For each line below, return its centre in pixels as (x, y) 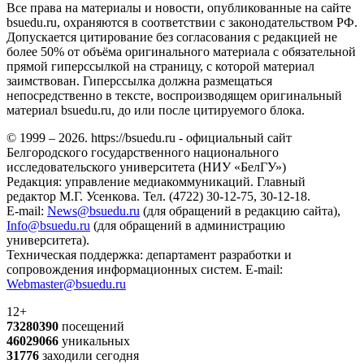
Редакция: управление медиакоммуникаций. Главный (156, 182)
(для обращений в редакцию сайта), (240, 211)
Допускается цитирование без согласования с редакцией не (172, 37)
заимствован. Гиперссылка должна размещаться (139, 81)
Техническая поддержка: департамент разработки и (149, 255)
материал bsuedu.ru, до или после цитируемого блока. (156, 110)
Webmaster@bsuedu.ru (66, 284)
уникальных (94, 341)
